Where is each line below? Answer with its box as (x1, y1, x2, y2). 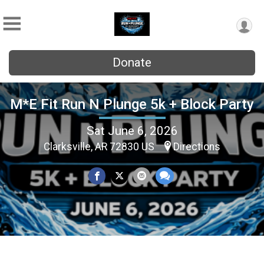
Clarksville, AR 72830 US (44, 140, 157, 153)
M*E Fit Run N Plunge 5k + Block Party (10, 95, 254, 113)
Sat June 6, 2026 (86, 123, 178, 138)
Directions (173, 140, 220, 153)
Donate (113, 55, 151, 70)
